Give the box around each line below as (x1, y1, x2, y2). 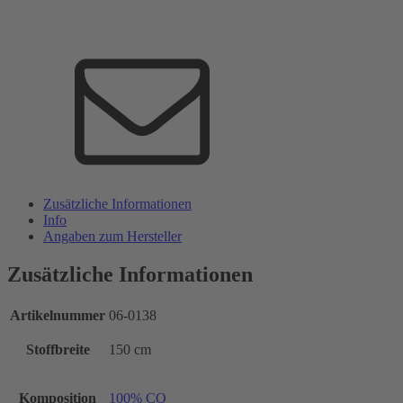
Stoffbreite (25, 341, 90, 357)
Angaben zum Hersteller (43, 228, 182, 244)
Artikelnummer (10, 307, 105, 323)
